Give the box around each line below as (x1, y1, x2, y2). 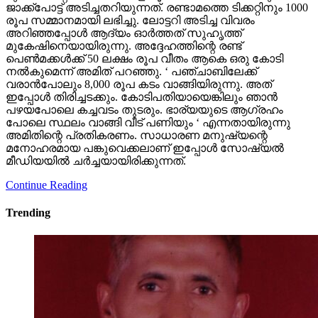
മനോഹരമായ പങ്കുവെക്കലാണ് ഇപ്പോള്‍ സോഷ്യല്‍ (6, 122, 284, 135)
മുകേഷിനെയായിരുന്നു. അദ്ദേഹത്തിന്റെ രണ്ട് (6, 20, 242, 33)
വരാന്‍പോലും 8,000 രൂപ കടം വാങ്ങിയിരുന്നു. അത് (6, 58, 272, 71)
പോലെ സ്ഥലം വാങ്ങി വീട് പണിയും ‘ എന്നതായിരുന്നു (6, 97, 290, 109)
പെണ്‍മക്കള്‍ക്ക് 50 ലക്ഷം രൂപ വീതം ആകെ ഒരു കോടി (6, 33, 283, 45)
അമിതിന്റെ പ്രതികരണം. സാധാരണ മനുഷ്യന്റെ (6, 109, 268, 122)
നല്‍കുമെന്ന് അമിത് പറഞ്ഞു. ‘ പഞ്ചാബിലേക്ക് (6, 45, 257, 58)
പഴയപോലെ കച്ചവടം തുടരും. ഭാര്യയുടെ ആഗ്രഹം (6, 84, 283, 97)
